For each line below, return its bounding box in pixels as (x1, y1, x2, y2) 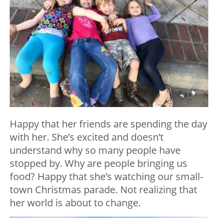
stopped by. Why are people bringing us (10, 156, 187, 170)
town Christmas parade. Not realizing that (10, 182, 197, 196)
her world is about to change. (10, 196, 141, 209)
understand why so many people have (10, 143, 181, 157)
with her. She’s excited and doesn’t (10, 130, 163, 144)
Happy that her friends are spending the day (10, 117, 207, 130)
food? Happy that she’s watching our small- (10, 169, 203, 183)
